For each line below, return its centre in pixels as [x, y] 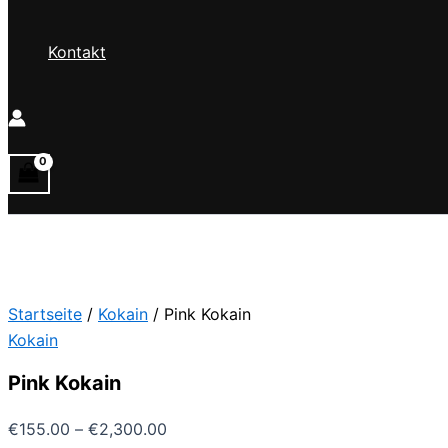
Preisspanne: [213, 427]
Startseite [45, 314]
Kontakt [77, 52]
